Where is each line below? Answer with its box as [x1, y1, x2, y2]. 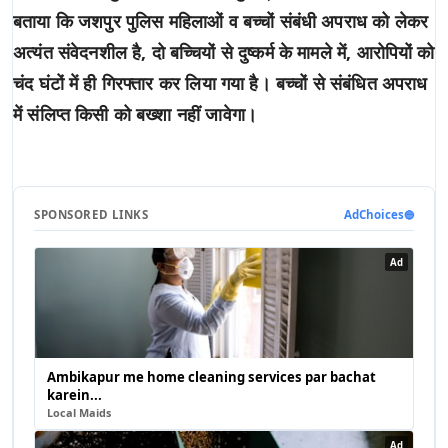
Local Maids [47, 404, 111, 420]
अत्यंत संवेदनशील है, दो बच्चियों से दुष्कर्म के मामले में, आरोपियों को [13, 40, 435, 65]
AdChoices [344, 207, 404, 223]
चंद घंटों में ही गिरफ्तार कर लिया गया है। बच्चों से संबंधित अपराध [13, 71, 428, 96]
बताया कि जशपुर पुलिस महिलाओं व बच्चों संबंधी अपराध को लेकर [13, 9, 429, 34]
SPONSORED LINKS [34, 207, 149, 223]
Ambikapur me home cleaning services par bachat [47, 368, 376, 387]
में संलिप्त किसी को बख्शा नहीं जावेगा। [13, 102, 258, 127]
